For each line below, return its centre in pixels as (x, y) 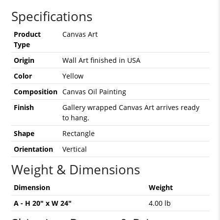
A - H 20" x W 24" (42, 203)
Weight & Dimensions (75, 169)
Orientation (33, 149)
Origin (24, 60)
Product (27, 34)
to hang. (76, 118)
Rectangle (78, 133)
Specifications (52, 16)
